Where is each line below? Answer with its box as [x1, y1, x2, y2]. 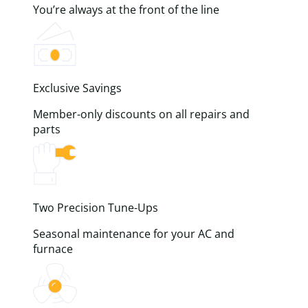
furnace [33, 241, 73, 256]
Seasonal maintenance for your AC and [33, 225, 234, 241]
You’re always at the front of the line [33, 1, 219, 17]
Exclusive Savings [33, 80, 122, 96]
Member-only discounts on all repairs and [33, 106, 250, 122]
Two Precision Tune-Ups [33, 199, 158, 215]
